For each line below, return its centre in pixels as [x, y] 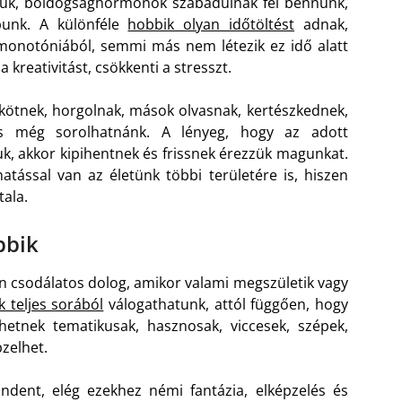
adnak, [321, 25]
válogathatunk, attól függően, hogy [226, 305]
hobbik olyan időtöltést [211, 25]
